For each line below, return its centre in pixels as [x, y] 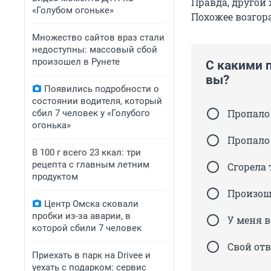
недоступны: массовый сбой [95, 50]
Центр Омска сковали [91, 204]
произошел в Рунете [76, 62]
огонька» [51, 125]
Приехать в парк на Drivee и [91, 255]
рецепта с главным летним [91, 165]
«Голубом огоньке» [73, 10]
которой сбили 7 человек [87, 228]
